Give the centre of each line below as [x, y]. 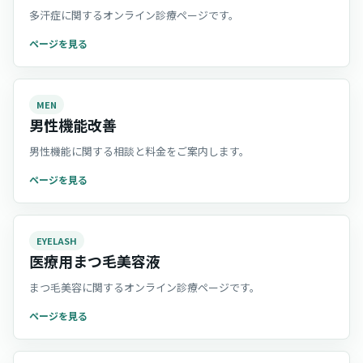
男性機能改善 [73, 125]
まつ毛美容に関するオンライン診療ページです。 [145, 287]
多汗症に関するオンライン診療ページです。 [134, 15]
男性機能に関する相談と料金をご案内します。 [139, 151]
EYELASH [57, 240]
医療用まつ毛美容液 [95, 261]
